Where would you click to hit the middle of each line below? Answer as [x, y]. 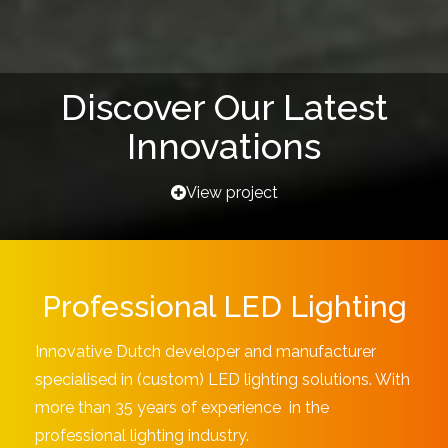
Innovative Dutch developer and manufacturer [205, 351]
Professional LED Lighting [224, 306]
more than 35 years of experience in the [182, 407]
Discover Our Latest [224, 107]
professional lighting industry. [142, 435]
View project [231, 192]
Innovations [224, 146]
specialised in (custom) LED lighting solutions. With [222, 379]
